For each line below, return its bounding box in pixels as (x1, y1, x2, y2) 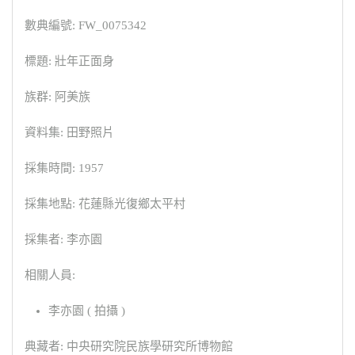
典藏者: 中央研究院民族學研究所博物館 (25, 340, 233, 353)
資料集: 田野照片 (25, 126, 114, 139)
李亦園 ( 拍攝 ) (48, 304, 125, 318)
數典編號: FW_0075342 (25, 19, 147, 32)
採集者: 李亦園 (25, 233, 102, 246)
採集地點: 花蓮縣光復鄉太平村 (25, 197, 185, 211)
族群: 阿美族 (25, 90, 90, 104)
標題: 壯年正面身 (25, 55, 114, 68)
